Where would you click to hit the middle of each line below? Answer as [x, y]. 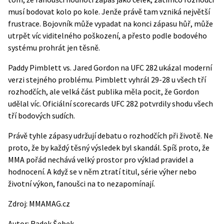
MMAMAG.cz [49, 203]
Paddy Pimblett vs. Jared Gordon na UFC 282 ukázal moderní [110, 67]
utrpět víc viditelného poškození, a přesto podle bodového [107, 35]
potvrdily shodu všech [175, 103]
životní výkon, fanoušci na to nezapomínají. [81, 183]
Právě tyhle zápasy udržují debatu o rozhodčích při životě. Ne [110, 135]
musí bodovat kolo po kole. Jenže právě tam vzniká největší [109, 11]
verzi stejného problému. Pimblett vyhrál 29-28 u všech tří [107, 79]
